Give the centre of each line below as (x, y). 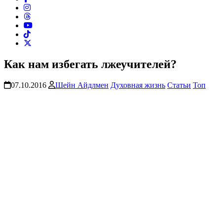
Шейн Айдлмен (82, 85)
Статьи (179, 85)
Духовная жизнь (138, 85)
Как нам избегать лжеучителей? (90, 64)
